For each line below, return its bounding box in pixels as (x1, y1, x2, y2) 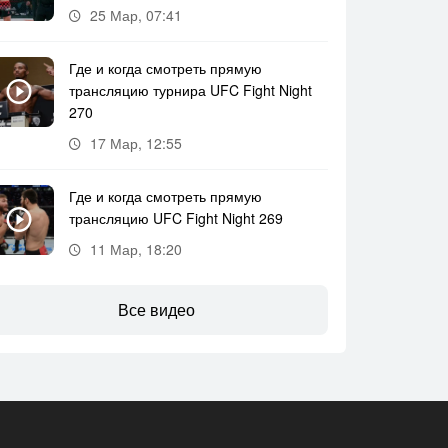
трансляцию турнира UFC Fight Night (69, 80, 312, 100)
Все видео (117, 298, 195, 321)
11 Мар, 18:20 (90, 239, 182, 259)
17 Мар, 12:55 (90, 133, 182, 153)
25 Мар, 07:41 (90, 5, 182, 25)
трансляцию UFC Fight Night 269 (69, 208, 283, 228)
